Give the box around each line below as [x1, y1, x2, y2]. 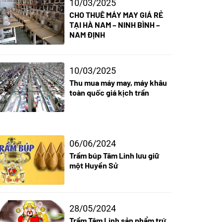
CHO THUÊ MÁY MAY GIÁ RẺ [69, 10, 163, 20]
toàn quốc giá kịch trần [69, 88, 149, 98]
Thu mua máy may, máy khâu [69, 78, 167, 88]
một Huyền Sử [69, 161, 118, 170]
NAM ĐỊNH [69, 30, 105, 40]
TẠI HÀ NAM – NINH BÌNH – [69, 20, 160, 30]
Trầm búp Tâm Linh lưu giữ [69, 151, 159, 161]
